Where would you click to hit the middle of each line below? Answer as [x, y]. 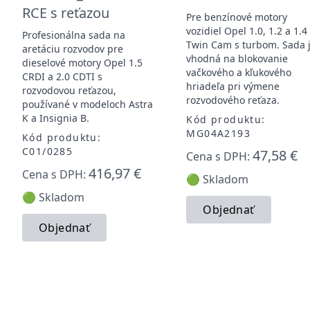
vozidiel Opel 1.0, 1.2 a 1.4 [247, 30]
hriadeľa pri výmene [233, 86]
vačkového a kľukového [239, 72]
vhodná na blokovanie [237, 58]
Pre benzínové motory [237, 17]
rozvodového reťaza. [233, 100]
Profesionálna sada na [74, 35]
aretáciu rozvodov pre [73, 48]
